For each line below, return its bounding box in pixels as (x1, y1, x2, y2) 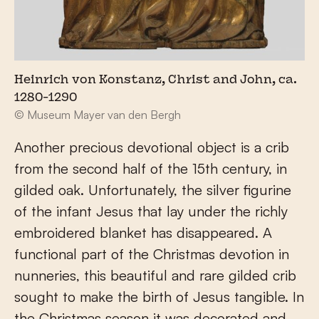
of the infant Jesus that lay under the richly (14, 202, 288, 220)
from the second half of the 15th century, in (14, 159, 287, 177)
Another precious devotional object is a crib (14, 137, 289, 156)
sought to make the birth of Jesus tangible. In (14, 287, 304, 305)
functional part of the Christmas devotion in (14, 244, 289, 263)
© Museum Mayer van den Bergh (14, 107, 181, 122)
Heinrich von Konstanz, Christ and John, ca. (14, 74, 297, 86)
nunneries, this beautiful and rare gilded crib (14, 266, 296, 284)
